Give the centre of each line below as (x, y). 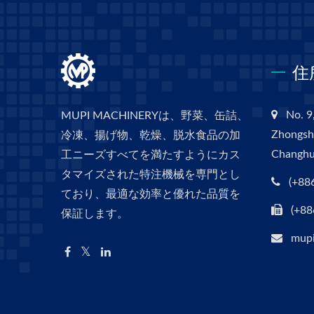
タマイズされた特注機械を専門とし (151, 175)
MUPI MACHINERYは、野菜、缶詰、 (155, 116)
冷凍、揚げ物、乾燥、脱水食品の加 (151, 136)
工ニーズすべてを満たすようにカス (151, 155)
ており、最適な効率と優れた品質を (151, 194)
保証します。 (95, 214)
